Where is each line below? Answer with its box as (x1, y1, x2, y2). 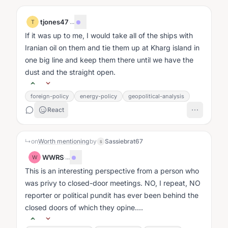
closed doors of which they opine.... (25, 203, 143, 212)
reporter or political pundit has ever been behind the (25, 191, 198, 199)
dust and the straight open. (25, 68, 116, 76)
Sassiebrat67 (105, 137, 144, 145)
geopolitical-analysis (128, 93, 184, 100)
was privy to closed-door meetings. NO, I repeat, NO (25, 179, 201, 187)
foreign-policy (31, 93, 69, 100)
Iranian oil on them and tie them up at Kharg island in (25, 43, 199, 52)
